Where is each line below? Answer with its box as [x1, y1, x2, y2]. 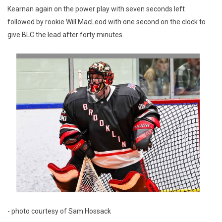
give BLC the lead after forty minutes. [7, 31, 124, 39]
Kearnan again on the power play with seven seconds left [7, 5, 185, 13]
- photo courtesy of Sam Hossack [7, 207, 111, 215]
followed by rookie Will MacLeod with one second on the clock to [7, 18, 206, 26]
